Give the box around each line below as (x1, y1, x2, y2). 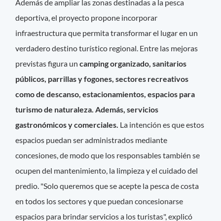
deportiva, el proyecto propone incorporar (15, 13, 158, 23)
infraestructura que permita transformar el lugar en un (15, 28, 198, 38)
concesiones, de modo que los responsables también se (15, 150, 200, 160)
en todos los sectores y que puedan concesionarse (15, 196, 184, 206)
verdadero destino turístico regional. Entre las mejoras (15, 43, 198, 53)
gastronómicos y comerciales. (15, 120, 120, 130)
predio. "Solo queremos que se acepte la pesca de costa (15, 181, 199, 191)
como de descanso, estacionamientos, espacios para (15, 89, 195, 99)
